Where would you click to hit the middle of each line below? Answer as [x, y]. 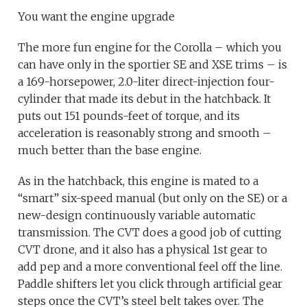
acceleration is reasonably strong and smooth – [145, 133]
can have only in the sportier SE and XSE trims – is [153, 65]
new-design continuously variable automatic [137, 216]
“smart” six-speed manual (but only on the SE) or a [153, 198]
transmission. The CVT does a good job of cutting [150, 233]
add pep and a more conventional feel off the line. [150, 267]
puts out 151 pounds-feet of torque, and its [129, 116]
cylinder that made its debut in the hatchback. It [145, 99]
